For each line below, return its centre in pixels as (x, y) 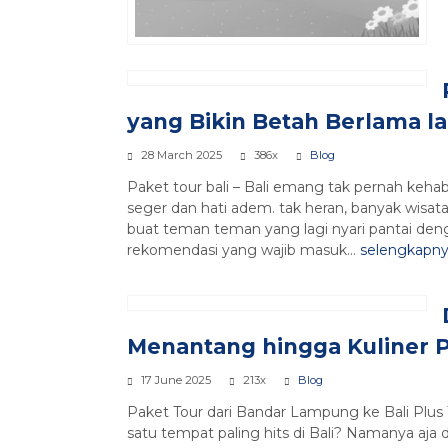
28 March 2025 (181, 155)
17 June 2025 (176, 380)
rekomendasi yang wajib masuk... (243, 250)
